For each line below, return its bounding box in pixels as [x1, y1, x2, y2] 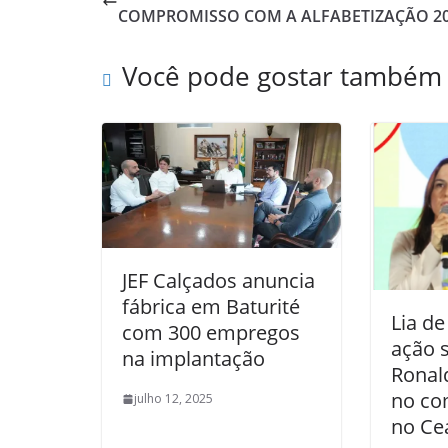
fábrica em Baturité [122, 293, 300, 321]
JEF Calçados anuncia [122, 267, 315, 295]
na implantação [122, 345, 265, 373]
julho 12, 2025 [134, 390, 213, 408]
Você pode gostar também [122, 57, 442, 94]
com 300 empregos [122, 319, 300, 347]
